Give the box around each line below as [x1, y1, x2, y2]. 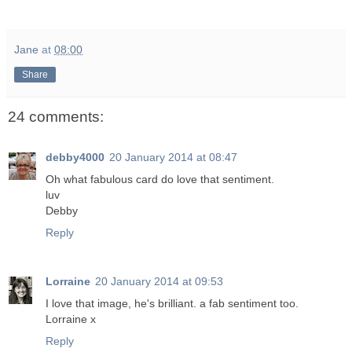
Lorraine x [46, 313, 96, 326]
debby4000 [46, 151, 104, 164]
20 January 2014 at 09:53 [95, 275, 223, 288]
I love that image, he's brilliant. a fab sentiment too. [46, 297, 299, 310]
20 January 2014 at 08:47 [109, 151, 237, 164]
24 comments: [8, 108, 104, 125]
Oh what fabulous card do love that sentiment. [46, 173, 274, 186]
